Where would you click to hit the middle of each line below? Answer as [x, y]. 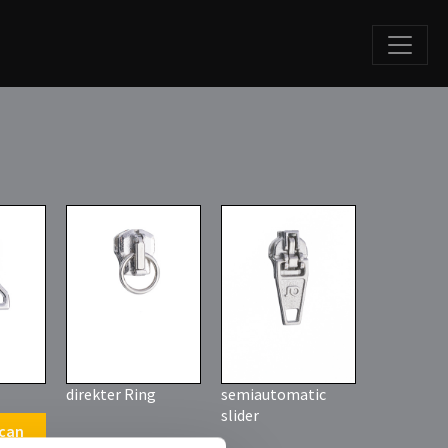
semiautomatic [273, 394]
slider [240, 415]
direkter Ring [111, 394]
